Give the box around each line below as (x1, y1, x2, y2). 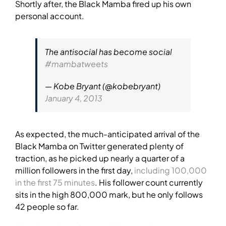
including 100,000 (134, 165, 207, 176)
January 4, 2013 (45, 93, 102, 103)
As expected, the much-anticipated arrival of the (15, 129, 200, 139)
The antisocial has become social (45, 46, 172, 57)
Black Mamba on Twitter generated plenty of (15, 141, 184, 151)
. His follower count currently (95, 177, 203, 188)
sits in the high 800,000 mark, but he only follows (15, 189, 203, 200)
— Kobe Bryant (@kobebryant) (45, 81, 160, 91)
